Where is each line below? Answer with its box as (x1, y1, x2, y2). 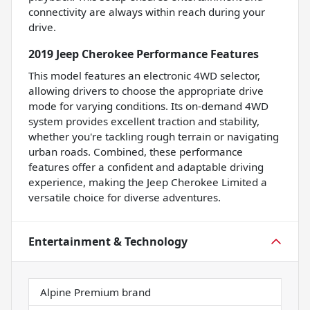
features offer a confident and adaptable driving (28, 160, 264, 174)
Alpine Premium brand (40, 285, 151, 300)
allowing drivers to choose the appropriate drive (28, 84, 264, 98)
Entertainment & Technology (28, 234, 188, 250)
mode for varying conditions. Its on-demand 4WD (28, 99, 268, 113)
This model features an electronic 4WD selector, (28, 69, 260, 83)
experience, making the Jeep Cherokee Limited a (28, 175, 267, 190)
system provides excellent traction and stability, (28, 114, 259, 129)
